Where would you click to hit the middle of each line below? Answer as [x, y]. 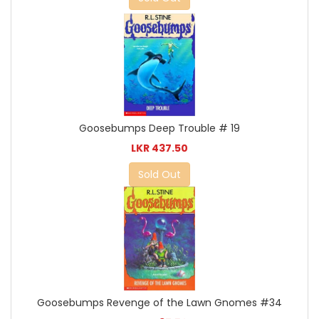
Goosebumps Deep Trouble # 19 [159, 128]
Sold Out [159, 174]
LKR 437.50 [159, 148]
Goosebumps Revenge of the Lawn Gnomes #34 [159, 303]
